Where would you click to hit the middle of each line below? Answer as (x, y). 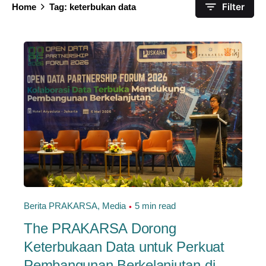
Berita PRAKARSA (61, 206)
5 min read (155, 206)
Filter (233, 7)
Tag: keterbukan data (93, 7)
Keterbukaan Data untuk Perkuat (124, 247)
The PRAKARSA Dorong (100, 229)
